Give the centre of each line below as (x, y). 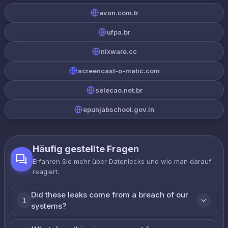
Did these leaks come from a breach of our (110, 195)
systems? (49, 206)
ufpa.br (119, 32)
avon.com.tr (119, 13)
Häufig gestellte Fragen (85, 149)
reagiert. (46, 172)
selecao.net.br (119, 90)
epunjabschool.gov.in (119, 109)
